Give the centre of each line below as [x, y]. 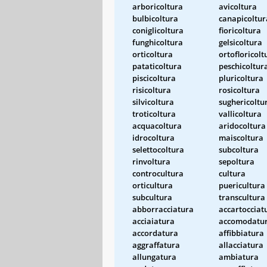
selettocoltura [158, 149]
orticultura [153, 185]
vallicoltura [240, 114]
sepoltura [237, 161]
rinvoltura [151, 161]
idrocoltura [153, 137]
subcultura [152, 197]
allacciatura [241, 245]
